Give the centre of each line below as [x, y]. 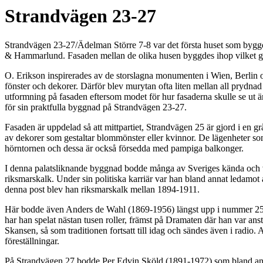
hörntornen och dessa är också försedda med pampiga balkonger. [124, 148]
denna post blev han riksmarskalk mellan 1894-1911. [102, 189]
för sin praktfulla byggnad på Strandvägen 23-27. [96, 107]
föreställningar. [32, 241]
